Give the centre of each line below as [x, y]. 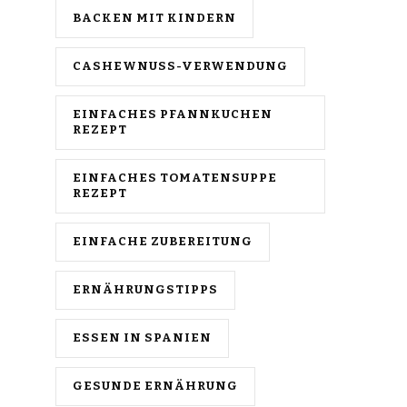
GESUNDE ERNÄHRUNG [155, 386]
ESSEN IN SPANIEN [142, 338]
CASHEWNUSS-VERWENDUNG [180, 66]
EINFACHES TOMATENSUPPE [175, 178]
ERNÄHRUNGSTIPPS [145, 289]
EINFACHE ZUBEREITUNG [163, 241]
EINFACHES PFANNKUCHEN [173, 114]
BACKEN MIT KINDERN [154, 18]
